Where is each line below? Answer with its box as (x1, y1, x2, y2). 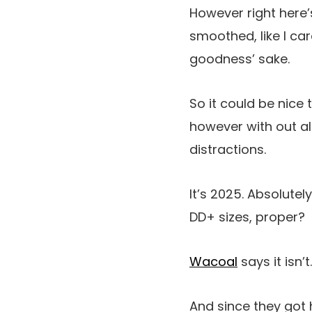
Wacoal (189, 253, 237, 270)
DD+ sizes (189, 208, 249, 226)
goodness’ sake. (189, 50, 293, 68)
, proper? (249, 208, 305, 226)
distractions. (189, 141, 266, 158)
